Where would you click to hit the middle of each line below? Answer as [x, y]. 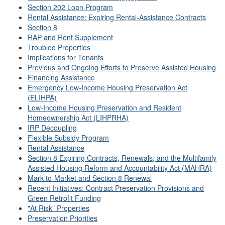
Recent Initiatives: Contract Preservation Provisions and [116, 188]
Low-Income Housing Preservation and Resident [104, 107]
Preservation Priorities [63, 218]
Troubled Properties [59, 47]
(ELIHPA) [42, 97]
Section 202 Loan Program [70, 7]
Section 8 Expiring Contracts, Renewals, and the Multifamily [122, 158]
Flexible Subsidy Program [68, 138]
